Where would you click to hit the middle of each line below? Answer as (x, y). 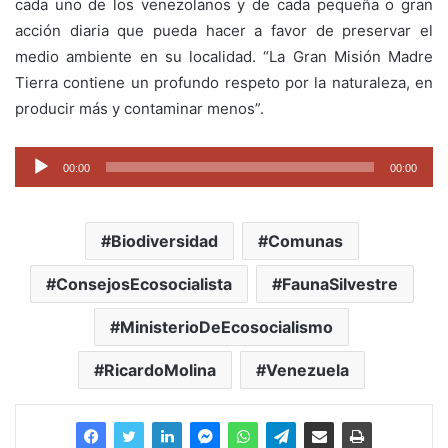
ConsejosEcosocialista (143, 284)
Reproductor (58, 159)
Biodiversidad (164, 241)
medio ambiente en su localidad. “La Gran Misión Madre (224, 57)
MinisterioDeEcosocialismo (226, 327)
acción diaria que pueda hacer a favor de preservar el (224, 31)
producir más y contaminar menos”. (139, 109)
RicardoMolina (160, 370)
